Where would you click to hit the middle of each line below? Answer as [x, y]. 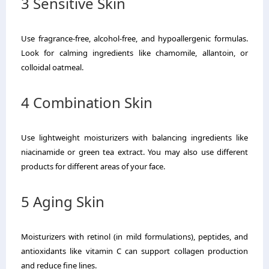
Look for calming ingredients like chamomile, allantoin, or [134, 53]
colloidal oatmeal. [52, 68]
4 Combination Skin [87, 103]
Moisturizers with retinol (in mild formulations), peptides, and [134, 237]
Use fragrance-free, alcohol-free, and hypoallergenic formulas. [134, 39]
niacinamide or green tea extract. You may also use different [134, 152]
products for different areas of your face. [93, 167]
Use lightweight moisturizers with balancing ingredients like [134, 138]
